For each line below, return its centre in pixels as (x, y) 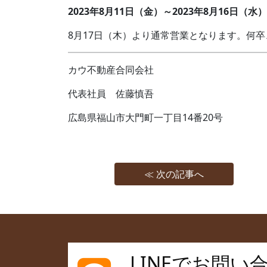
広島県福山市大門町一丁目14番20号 (145, 117)
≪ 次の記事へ (174, 174)
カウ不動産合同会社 (111, 70)
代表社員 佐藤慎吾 (111, 94)
